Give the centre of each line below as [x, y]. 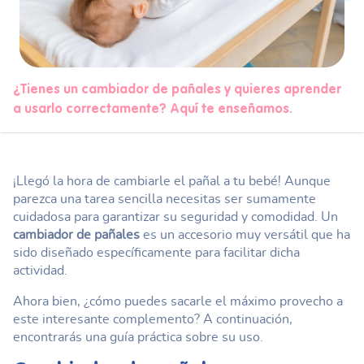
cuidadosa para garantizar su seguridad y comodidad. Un [175, 217]
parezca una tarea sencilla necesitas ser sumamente [165, 199]
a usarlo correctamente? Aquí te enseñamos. [153, 109]
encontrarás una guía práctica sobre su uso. [138, 337]
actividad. [40, 270]
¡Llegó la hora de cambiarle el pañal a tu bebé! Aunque [172, 181]
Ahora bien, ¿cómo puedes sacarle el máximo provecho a [178, 301]
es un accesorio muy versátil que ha [245, 234]
